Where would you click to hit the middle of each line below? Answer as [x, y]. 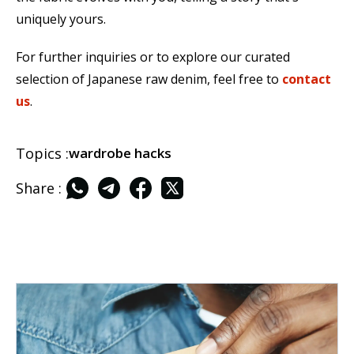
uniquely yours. [61, 19]
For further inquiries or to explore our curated [153, 57]
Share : [39, 188]
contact [307, 79]
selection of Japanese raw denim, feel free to [149, 79]
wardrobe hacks [120, 153]
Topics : [42, 153]
